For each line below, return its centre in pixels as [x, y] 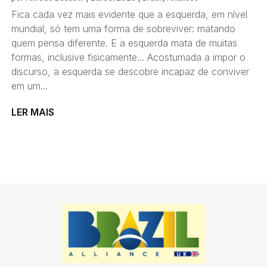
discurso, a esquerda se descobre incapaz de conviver [130, 71]
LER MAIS [33, 112]
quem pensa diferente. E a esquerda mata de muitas [124, 43]
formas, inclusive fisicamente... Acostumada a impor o [128, 57]
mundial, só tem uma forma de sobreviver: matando [123, 28]
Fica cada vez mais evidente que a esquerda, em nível [129, 14]
